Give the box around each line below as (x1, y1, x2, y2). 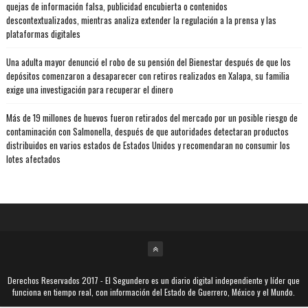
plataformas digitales (5, 27, 80, 41)
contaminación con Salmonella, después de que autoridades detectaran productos (5, 124, 289, 139)
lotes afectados (5, 152, 60, 166)
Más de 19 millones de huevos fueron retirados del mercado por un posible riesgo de (5, 111, 298, 125)
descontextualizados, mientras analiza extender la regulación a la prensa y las (5, 13, 276, 27)
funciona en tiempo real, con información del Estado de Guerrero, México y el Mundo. (12, 286, 296, 298)
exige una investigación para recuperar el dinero (5, 82, 173, 97)
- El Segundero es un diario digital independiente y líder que (98, 274, 300, 287)
